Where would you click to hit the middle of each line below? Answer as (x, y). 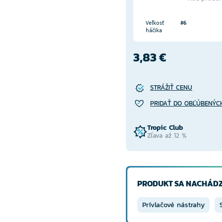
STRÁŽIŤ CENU (171, 87)
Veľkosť (155, 23)
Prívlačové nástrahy (173, 205)
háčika (154, 30)
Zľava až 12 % (167, 136)
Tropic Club (165, 128)
